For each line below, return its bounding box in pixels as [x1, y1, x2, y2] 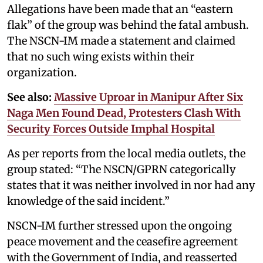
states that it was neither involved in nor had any [7, 178, 255, 192]
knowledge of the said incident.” [7, 194, 170, 208]
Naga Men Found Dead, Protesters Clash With [7, 106, 241, 120]
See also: [7, 90, 52, 104]
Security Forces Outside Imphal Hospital [7, 122, 215, 136]
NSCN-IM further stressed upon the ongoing [7, 218, 232, 232]
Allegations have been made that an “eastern [7, 2, 233, 16]
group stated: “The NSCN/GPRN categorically [7, 162, 235, 176]
